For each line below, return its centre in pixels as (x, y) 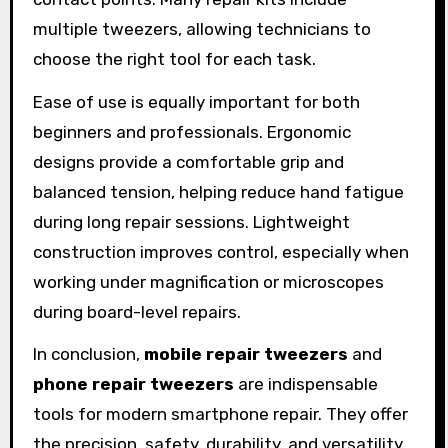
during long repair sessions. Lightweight (191, 221)
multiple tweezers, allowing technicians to (201, 28)
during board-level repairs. (136, 311)
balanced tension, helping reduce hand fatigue (218, 191)
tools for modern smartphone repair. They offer (220, 414)
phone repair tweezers (133, 384)
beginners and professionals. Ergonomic (191, 131)
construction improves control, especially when (220, 251)
